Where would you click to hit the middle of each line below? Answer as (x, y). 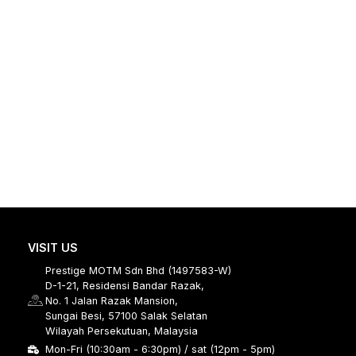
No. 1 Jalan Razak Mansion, (112, 301)
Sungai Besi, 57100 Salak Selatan (127, 316)
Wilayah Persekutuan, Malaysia (122, 331)
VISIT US (52, 248)
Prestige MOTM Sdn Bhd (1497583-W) (139, 271)
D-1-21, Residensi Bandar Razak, (125, 286)
